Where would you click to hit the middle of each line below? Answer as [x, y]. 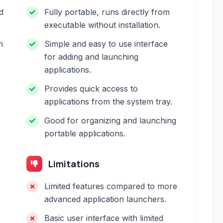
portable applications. [85, 133]
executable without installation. [103, 25]
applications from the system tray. [109, 102]
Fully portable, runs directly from [107, 12]
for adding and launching [92, 57]
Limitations [74, 164]
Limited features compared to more [111, 186]
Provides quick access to [91, 89]
